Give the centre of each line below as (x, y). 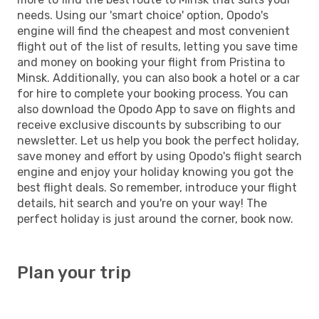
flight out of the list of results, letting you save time (157, 46)
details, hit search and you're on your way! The (142, 203)
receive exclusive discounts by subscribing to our (149, 125)
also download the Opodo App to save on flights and (156, 109)
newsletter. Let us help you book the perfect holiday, (158, 140)
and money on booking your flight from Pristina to (151, 62)
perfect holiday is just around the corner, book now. (155, 219)
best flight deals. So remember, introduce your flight (157, 187)
